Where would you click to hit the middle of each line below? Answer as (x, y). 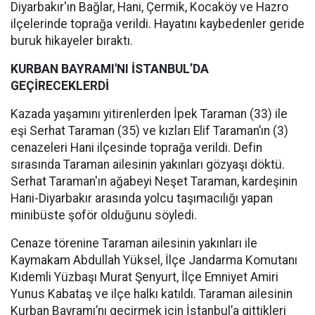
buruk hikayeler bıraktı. (72, 41)
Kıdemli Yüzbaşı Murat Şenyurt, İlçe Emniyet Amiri (144, 277)
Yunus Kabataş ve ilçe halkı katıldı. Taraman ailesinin (152, 294)
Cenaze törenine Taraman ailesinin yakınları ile (134, 243)
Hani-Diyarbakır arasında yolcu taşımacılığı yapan (142, 198)
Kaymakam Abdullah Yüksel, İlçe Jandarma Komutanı (154, 260)
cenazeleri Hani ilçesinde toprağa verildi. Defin (136, 148)
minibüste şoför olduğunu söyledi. (104, 215)
